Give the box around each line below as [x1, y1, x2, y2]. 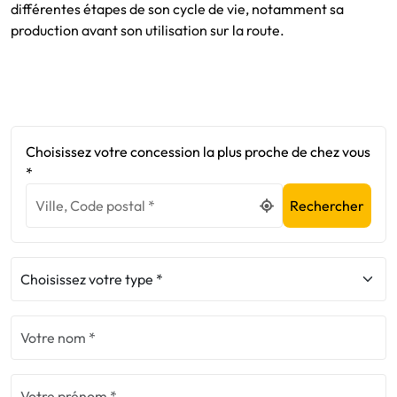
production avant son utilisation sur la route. [11, 20, 287, 39]
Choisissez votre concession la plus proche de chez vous [26, 142, 370, 160]
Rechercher [290, 196, 364, 214]
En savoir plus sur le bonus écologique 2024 [11, 91, 281, 110]
